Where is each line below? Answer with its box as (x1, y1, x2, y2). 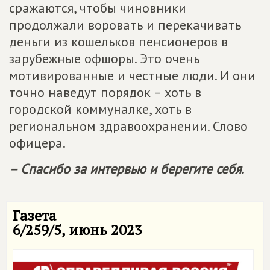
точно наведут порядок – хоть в (9, 84, 201, 101)
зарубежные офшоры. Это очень (9, 50, 199, 67)
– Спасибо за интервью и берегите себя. (9, 160, 244, 177)
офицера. (9, 134, 66, 151)
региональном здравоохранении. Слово (9, 118, 248, 134)
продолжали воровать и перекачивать (9, 16, 241, 33)
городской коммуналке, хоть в (9, 101, 192, 118)
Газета (13, 206, 56, 225)
